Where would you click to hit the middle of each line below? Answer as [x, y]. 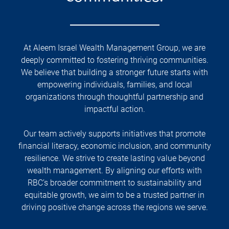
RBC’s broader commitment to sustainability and [114, 183]
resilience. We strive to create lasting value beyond [114, 158]
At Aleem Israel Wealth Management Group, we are [114, 48]
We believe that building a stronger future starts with [114, 73]
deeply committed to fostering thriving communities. [114, 60]
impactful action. [114, 109]
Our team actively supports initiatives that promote [114, 134]
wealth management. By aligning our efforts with [114, 171]
